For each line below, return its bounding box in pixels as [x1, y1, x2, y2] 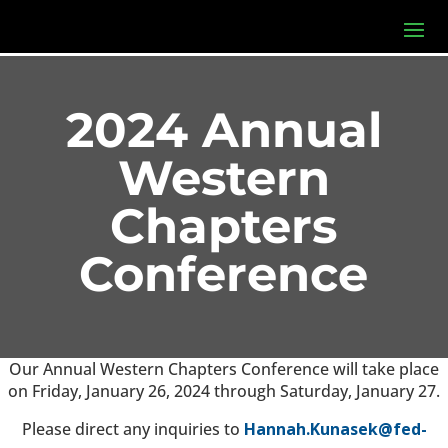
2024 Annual [65, 101, 382, 159]
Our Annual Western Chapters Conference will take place [9, 358, 439, 380]
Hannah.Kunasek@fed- [243, 418, 427, 440]
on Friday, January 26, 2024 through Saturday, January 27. [8, 380, 440, 402]
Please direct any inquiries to [21, 418, 244, 440]
